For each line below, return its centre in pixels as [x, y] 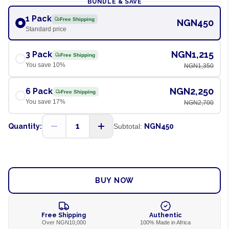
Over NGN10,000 [64, 222]
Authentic [165, 215]
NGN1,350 [199, 66]
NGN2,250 [192, 91]
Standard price [46, 29]
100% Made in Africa [165, 222]
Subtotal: [128, 126]
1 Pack [39, 19]
